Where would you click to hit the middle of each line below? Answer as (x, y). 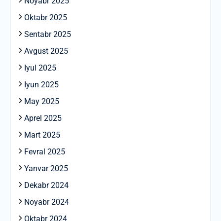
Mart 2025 (42, 135)
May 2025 (41, 102)
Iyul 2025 (40, 68)
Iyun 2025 (41, 85)
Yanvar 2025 (46, 169)
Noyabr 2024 (46, 202)
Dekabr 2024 (46, 185)
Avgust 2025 (46, 51)
